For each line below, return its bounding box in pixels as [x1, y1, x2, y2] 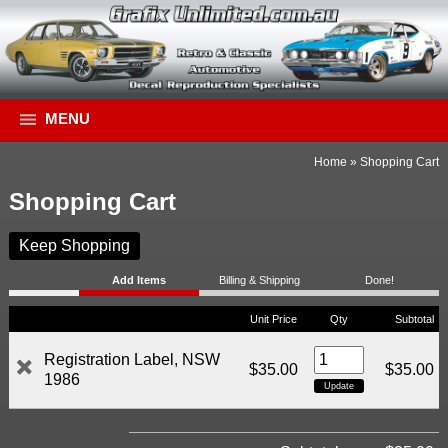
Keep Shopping [18, 237, 130, 255]
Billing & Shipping [218, 274, 300, 287]
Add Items [112, 274, 167, 287]
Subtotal [394, 313, 434, 326]
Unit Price [250, 313, 298, 326]
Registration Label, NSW [43, 351, 220, 369]
